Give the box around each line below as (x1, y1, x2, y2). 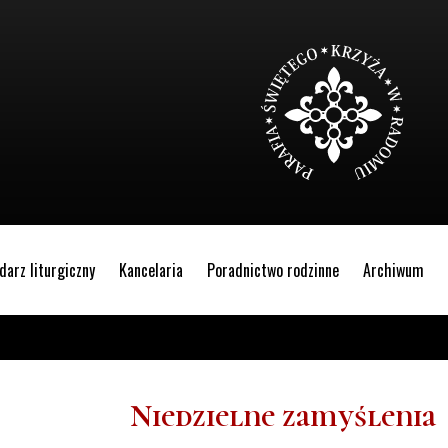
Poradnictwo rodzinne (207, 258, 339, 282)
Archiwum (363, 258, 424, 282)
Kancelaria (119, 258, 183, 282)
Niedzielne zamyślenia (130, 398, 436, 435)
